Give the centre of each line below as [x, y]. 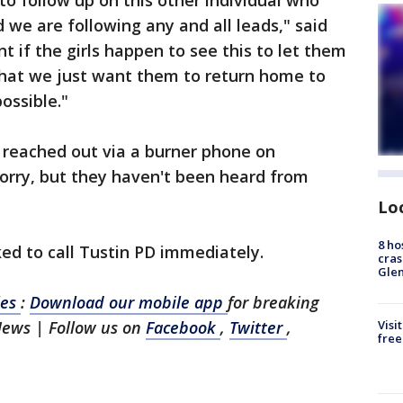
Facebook [183, 327]
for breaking [273, 302]
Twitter [258, 327]
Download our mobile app [129, 302]
